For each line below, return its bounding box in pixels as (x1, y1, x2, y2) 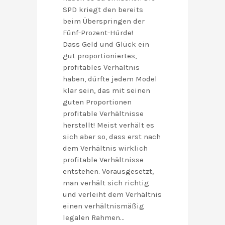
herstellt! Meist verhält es (63, 121, 154, 130)
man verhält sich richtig (63, 178, 149, 188)
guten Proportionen (63, 97, 132, 107)
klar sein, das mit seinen (63, 86, 150, 95)
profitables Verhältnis (63, 63, 140, 72)
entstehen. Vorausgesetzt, (63, 167, 154, 176)
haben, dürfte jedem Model (63, 74, 157, 84)
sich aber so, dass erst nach (63, 132, 161, 142)
